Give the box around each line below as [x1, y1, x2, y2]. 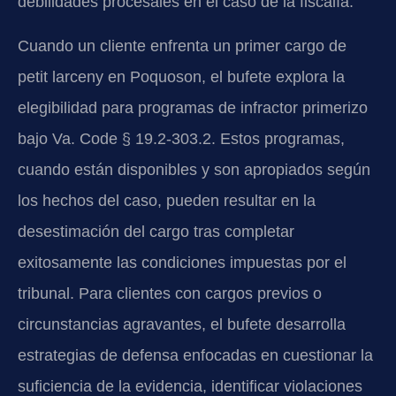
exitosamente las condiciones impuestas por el [18, 253, 346, 271]
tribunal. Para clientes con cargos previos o [18, 284, 322, 302]
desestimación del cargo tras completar [18, 222, 294, 240]
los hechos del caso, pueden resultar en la [18, 191, 316, 209]
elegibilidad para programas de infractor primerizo [18, 98, 368, 117]
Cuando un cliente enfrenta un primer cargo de [18, 36, 346, 55]
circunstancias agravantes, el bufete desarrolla [18, 315, 346, 333]
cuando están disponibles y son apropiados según [18, 160, 370, 179]
